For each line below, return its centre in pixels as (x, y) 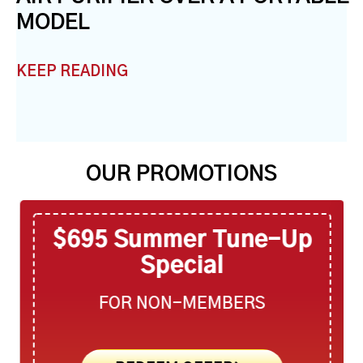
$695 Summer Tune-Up (181, 241)
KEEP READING (72, 72)
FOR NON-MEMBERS (181, 304)
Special (181, 267)
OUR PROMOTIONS (181, 174)
